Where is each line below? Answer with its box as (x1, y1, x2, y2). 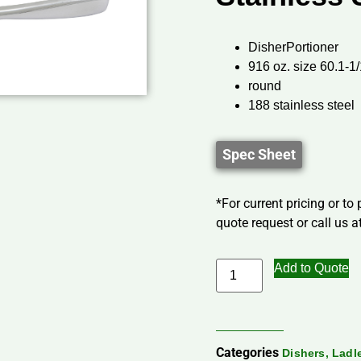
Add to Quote (274, 261, 350, 276)
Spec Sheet (222, 146, 297, 164)
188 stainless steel (248, 98, 355, 113)
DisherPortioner (248, 40, 339, 55)
